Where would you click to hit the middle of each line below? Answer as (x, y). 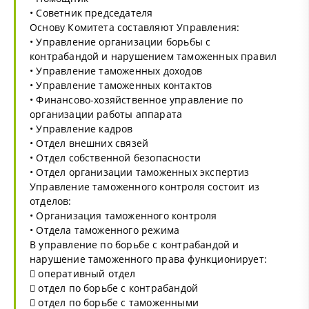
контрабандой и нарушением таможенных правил (153, 56)
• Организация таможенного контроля (123, 215)
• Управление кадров (81, 128)
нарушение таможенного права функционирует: (149, 259)
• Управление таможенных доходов (116, 70)
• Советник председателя (91, 12)
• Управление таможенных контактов (121, 85)
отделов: (51, 201)
